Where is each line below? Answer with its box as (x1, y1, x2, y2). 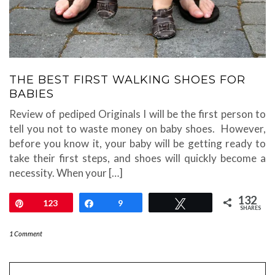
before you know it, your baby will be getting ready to (9, 137, 266, 150)
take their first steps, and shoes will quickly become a (9, 152, 266, 165)
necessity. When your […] (9, 166, 123, 180)
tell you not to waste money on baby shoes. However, (9, 122, 266, 136)
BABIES (9, 87, 54, 101)
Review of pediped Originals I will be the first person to (9, 107, 266, 121)
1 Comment (9, 230, 42, 238)
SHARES (240, 204, 261, 212)
